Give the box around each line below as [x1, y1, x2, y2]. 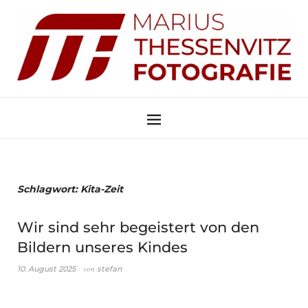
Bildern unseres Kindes [17, 238, 188, 256]
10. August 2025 [17, 263, 76, 274]
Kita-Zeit [80, 182, 123, 195]
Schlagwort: [17, 182, 80, 195]
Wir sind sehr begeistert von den [17, 218, 259, 236]
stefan [97, 263, 122, 274]
